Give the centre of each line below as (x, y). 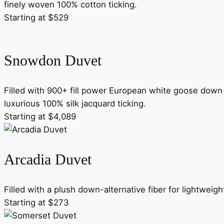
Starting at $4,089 (40, 117)
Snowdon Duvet (53, 60)
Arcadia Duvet (48, 159)
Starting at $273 (36, 203)
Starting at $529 (36, 17)
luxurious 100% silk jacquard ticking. (75, 104)
